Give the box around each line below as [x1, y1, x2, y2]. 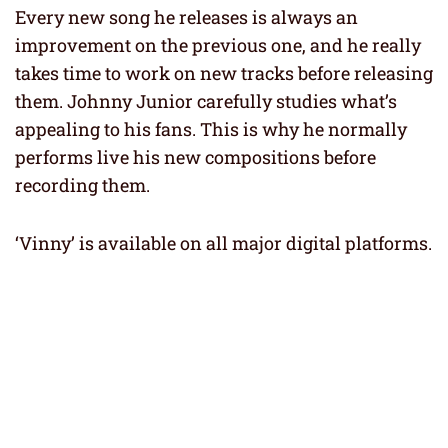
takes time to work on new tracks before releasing [15, 61, 433, 86]
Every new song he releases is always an [15, 5, 358, 30]
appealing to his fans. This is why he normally [15, 117, 407, 142]
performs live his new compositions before [15, 145, 376, 170]
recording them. [15, 173, 150, 198]
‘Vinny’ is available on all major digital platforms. [15, 231, 432, 256]
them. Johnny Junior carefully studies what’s [15, 89, 397, 114]
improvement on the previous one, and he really [15, 33, 421, 58]
